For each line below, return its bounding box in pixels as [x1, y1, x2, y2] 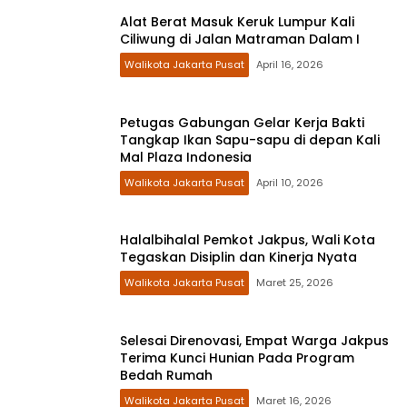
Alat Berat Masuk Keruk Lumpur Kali [120, 13, 354, 31]
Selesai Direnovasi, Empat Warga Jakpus [120, 331, 389, 350]
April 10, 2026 [256, 174, 323, 190]
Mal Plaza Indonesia [120, 147, 252, 166]
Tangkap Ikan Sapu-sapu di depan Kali [120, 130, 380, 149]
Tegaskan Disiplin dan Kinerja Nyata [120, 248, 357, 266]
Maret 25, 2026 [256, 275, 333, 290]
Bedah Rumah [120, 365, 213, 384]
